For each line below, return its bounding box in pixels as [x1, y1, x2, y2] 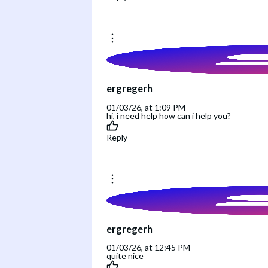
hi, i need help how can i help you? [106, 110, 231, 121]
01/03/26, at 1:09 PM [106, 102, 185, 112]
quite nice [106, 251, 144, 261]
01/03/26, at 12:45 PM [106, 242, 190, 253]
